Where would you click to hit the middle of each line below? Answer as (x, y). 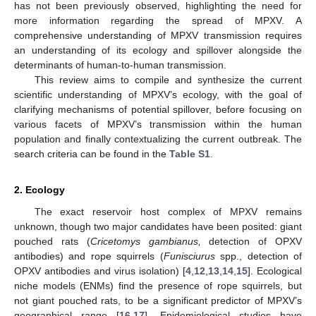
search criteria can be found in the (92, 154)
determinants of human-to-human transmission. (120, 65)
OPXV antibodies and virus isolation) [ (100, 271)
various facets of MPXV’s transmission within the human (158, 124)
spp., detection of (259, 256)
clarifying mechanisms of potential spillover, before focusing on (158, 110)
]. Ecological (275, 271)
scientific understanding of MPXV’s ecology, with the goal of (158, 95)
